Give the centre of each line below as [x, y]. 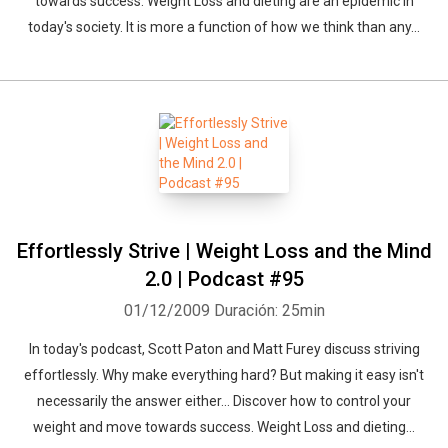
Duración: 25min [269, 310]
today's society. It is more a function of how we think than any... [224, 27]
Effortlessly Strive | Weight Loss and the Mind [224, 251]
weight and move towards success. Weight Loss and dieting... [224, 427]
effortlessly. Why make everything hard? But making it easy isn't [224, 375]
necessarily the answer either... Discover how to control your [224, 401]
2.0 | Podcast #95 [224, 279]
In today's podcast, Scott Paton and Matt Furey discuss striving [224, 349]
